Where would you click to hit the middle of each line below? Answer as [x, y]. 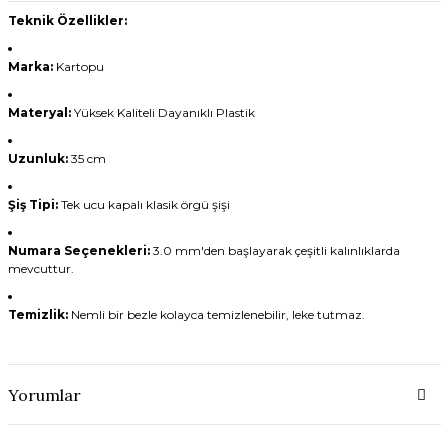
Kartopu [78, 67]
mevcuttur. [40, 269]
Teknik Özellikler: [67, 21]
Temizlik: [37, 315]
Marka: [30, 67]
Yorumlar [44, 394]
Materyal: [39, 113]
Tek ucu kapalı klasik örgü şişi [143, 205]
